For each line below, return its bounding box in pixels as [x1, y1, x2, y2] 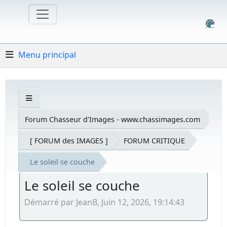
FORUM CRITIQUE [124, 135, 185, 145]
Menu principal [18, 49, 77, 60]
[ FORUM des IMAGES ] [30, 135, 108, 145]
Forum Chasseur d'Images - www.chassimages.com [25, 114, 201, 124]
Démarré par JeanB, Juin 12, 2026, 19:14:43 [24, 196, 185, 208]
